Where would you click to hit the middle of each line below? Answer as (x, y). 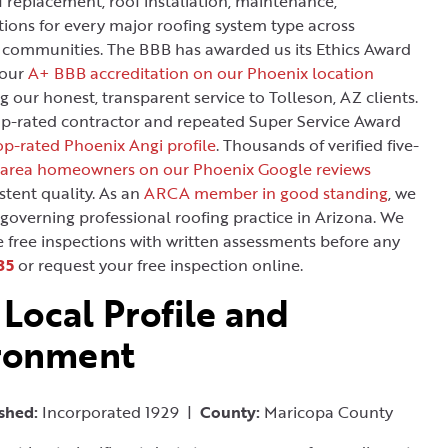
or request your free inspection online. (158, 265)
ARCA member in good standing (266, 193)
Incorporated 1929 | (119, 412)
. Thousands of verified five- (317, 145)
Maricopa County (326, 412)
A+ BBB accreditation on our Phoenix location (201, 73)
